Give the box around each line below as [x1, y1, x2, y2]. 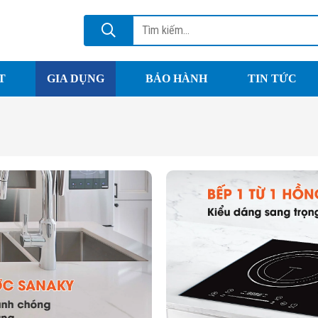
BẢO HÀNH [145, 72, 207, 85]
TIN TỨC [248, 72, 297, 85]
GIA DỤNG [46, 72, 104, 85]
